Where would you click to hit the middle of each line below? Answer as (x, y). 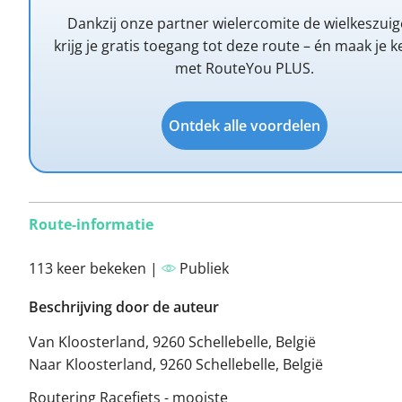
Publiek (202, 268)
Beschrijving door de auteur (124, 307)
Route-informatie (91, 224)
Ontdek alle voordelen (244, 126)
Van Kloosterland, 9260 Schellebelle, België (172, 342)
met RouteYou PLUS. (244, 68)
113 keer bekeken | (95, 268)
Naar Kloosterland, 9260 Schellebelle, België (176, 364)
